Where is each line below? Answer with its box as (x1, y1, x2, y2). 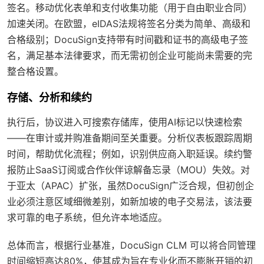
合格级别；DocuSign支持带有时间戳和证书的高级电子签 (7, 34, 248, 46)
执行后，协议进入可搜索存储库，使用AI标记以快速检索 (7, 116, 242, 128)
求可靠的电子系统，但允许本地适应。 (7, 212, 167, 224)
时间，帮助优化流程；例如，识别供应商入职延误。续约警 (7, 148, 252, 160)
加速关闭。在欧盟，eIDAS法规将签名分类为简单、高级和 (7, 18, 250, 30)
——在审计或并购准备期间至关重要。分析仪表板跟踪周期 (7, 132, 252, 144)
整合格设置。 (7, 65, 64, 78)
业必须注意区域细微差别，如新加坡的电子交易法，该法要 (7, 196, 252, 208)
